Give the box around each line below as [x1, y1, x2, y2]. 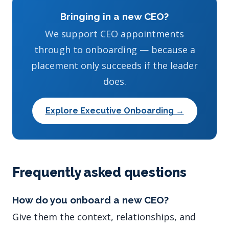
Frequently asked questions [12, 164, 187, 180]
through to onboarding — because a [34, 43, 195, 56]
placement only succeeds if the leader [31, 59, 198, 72]
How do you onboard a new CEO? [12, 194, 169, 205]
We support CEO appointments [45, 27, 184, 40]
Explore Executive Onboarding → [45, 105, 184, 116]
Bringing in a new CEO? [60, 10, 169, 22]
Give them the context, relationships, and [12, 211, 196, 223]
